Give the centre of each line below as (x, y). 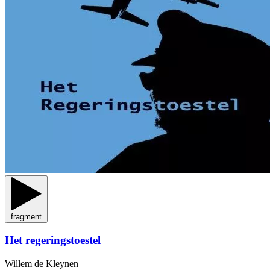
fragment (26, 216)
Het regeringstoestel (53, 240)
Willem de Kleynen (42, 263)
